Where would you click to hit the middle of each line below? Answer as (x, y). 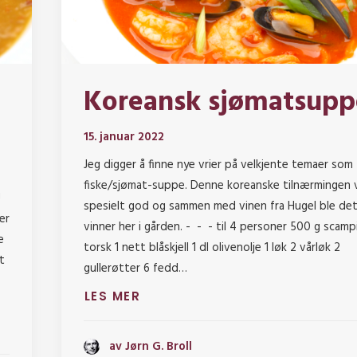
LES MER (112, 296)
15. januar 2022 (124, 137)
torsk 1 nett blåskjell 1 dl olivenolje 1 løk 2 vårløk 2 (212, 248)
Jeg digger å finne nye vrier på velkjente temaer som (218, 165)
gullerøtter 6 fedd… (135, 269)
